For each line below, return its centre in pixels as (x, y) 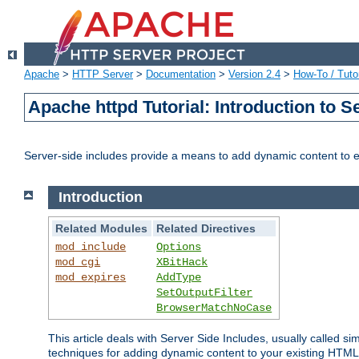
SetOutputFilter (205, 292)
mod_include (91, 246)
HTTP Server (103, 75)
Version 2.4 (254, 75)
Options (179, 246)
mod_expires (91, 277)
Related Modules (102, 228)
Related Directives (206, 228)
